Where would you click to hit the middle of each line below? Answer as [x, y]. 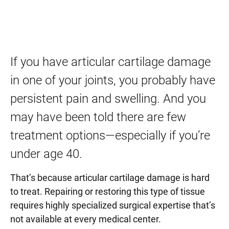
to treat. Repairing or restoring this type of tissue [108, 191]
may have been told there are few [98, 117]
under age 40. [48, 154]
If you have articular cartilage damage [110, 62]
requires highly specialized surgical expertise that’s [113, 205]
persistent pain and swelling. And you [108, 99]
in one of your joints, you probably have [113, 80]
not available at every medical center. [87, 219]
